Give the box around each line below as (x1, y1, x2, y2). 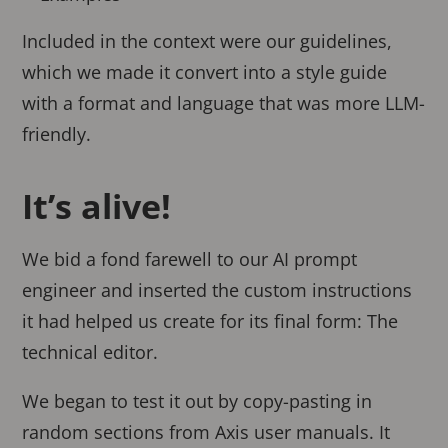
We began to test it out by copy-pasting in (22, 389, 373, 414)
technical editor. (22, 340, 159, 365)
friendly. (22, 122, 92, 147)
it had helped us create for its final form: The (22, 309, 399, 334)
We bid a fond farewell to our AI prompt (22, 247, 358, 272)
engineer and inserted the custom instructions (22, 278, 413, 303)
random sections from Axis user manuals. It (22, 420, 391, 445)
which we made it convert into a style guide (22, 60, 388, 85)
